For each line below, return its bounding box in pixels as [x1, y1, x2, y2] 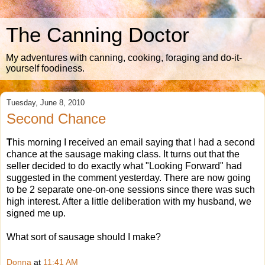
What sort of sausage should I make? [7, 231, 161, 242]
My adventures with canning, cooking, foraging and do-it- [6, 53, 242, 63]
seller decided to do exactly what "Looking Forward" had [7, 160, 242, 171]
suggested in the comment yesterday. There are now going [7, 172, 251, 183]
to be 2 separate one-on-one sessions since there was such [7, 184, 255, 195]
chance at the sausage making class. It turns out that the [7, 148, 240, 159]
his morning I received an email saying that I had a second [12, 137, 255, 147]
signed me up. [7, 208, 66, 218]
